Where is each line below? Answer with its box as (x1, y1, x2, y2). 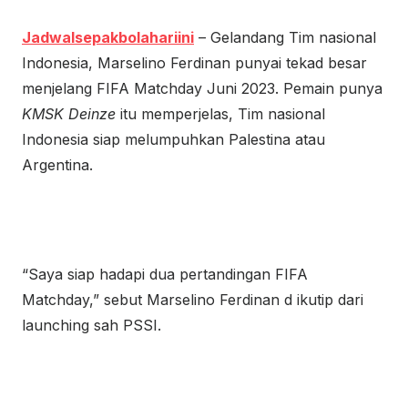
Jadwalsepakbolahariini (22, 28, 194, 46)
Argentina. (22, 156, 93, 174)
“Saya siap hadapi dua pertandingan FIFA (22, 265, 308, 283)
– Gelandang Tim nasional (194, 28, 376, 46)
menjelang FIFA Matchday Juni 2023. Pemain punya (22, 79, 382, 97)
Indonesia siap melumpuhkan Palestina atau (22, 130, 325, 148)
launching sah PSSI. (22, 316, 161, 334)
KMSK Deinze (22, 105, 120, 123)
